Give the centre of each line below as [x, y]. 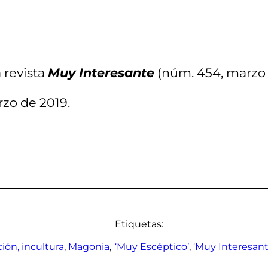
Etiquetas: [139, 224]
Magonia [89, 246]
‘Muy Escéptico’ [152, 246]
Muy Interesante [101, 72]
